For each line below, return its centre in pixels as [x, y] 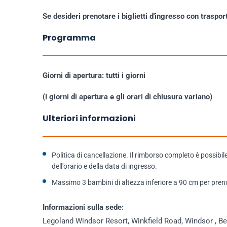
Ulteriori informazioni [89, 118]
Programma [69, 38]
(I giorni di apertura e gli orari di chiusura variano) [127, 97]
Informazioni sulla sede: [83, 207]
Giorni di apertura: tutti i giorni [94, 75]
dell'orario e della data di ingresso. [104, 166]
